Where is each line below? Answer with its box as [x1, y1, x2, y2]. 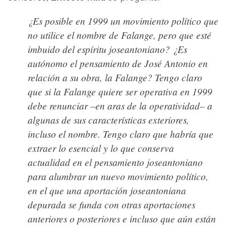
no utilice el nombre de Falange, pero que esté [28, 28, 211, 42]
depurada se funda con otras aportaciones [28, 198, 195, 211]
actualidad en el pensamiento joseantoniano [28, 155, 203, 169]
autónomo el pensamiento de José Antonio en [28, 56, 208, 70]
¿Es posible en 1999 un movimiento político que [28, 14, 218, 28]
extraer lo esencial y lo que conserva [28, 141, 174, 155]
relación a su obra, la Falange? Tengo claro [28, 71, 202, 84]
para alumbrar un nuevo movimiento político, [28, 169, 208, 183]
